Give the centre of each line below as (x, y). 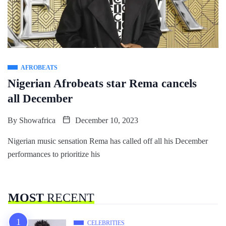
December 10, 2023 (106, 120)
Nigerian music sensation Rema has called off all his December (108, 141)
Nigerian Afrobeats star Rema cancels (102, 83)
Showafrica (37, 120)
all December (40, 98)
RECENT (69, 197)
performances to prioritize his (54, 154)
